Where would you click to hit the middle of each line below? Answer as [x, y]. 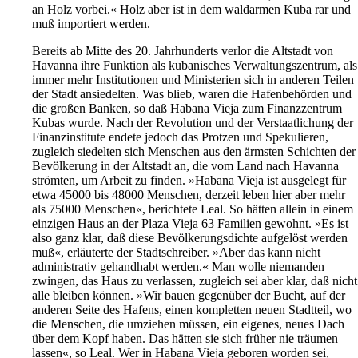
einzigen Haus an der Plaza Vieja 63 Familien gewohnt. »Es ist [190, 224]
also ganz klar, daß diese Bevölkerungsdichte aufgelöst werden [190, 238]
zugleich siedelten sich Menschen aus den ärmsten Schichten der [194, 152]
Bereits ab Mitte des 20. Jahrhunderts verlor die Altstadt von [183, 51]
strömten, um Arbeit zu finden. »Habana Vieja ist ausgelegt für [189, 181]
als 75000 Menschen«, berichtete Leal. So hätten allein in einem [193, 209]
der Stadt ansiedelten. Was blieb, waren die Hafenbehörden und [192, 94]
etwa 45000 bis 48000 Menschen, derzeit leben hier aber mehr [189, 195]
